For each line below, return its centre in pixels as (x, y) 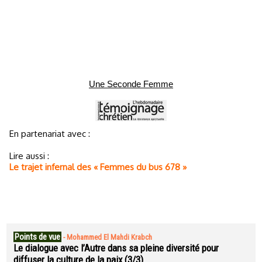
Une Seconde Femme (131, 84)
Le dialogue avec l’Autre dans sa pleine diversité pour (116, 248)
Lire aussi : (29, 156)
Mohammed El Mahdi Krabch (109, 237)
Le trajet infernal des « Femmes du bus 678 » (98, 167)
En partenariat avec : (52, 133)
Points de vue (37, 237)
